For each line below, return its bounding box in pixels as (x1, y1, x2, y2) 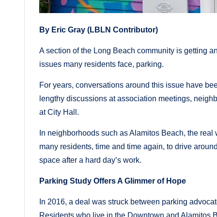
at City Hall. (39, 108, 79, 116)
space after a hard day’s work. (39, 155, 141, 164)
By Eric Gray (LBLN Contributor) (39, 25, 158, 34)
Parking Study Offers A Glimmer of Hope (39, 176, 186, 185)
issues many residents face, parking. (39, 60, 164, 68)
